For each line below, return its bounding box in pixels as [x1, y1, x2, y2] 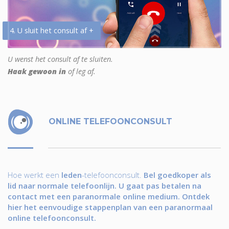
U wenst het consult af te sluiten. [8, 54, 113, 64]
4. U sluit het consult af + [10, 25, 94, 35]
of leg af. [66, 66, 96, 76]
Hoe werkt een [8, 169, 61, 180]
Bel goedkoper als [144, 169, 211, 180]
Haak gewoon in [8, 66, 66, 76]
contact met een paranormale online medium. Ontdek [8, 191, 210, 201]
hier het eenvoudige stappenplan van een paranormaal [8, 201, 213, 212]
